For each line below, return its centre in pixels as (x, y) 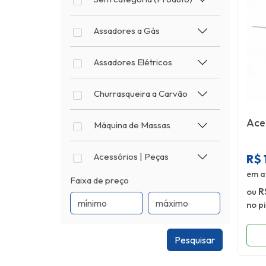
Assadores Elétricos (133, 62)
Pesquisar (195, 240)
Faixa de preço (99, 180)
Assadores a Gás (127, 30)
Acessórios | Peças (131, 156)
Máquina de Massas (132, 125)
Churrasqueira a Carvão (141, 93)
